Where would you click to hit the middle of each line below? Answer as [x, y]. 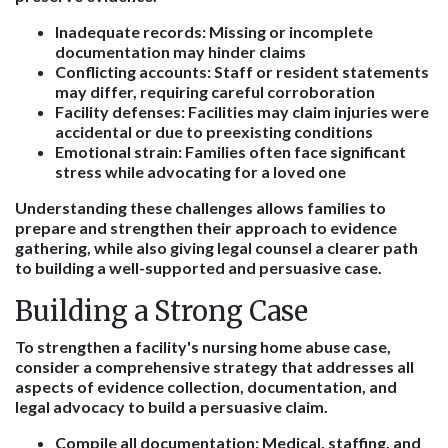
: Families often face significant [292, 151]
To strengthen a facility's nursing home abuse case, [203, 346]
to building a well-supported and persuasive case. [198, 267]
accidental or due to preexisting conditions [214, 131]
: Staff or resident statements [318, 71]
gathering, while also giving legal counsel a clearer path [216, 247]
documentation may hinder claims [180, 51]
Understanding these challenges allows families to [200, 207]
